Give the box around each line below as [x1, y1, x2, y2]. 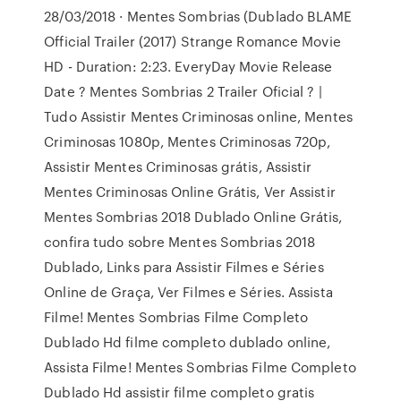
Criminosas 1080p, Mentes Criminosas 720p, [44, 132, 331, 151]
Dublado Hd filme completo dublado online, [44, 332, 331, 352]
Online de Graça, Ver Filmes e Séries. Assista [44, 282, 333, 302]
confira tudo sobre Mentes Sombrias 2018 [44, 232, 316, 252]
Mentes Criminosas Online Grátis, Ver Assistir [44, 182, 336, 201]
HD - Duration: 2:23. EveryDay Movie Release [44, 56, 333, 76]
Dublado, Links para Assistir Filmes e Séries [44, 257, 324, 277]
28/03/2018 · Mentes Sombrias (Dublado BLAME [44, 6, 353, 26]
